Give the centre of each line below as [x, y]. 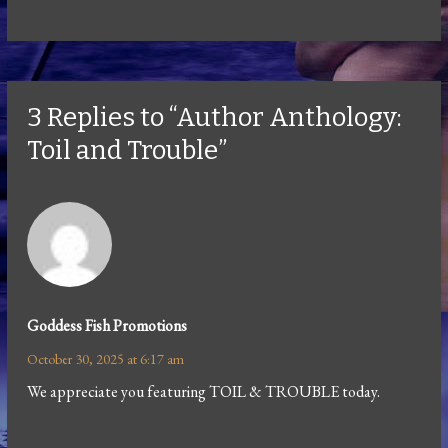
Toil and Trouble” [127, 150]
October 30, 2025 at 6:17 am [106, 358]
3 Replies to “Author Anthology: [215, 117]
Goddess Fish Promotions [107, 325]
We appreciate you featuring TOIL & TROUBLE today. [204, 391]
